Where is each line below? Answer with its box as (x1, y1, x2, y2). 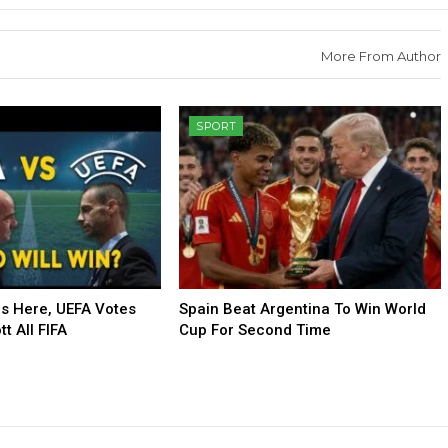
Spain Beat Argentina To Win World (179, 299, 427, 318)
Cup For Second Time (179, 320, 332, 339)
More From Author (321, 48, 441, 65)
